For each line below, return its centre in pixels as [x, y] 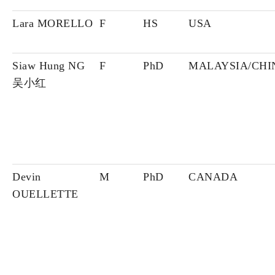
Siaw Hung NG [48, 66]
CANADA [213, 177]
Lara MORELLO [52, 24]
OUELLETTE [45, 194]
